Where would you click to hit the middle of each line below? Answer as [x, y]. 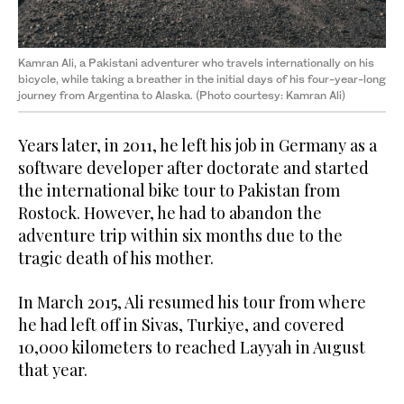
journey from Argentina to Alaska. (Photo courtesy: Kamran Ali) [182, 96]
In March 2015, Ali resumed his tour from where [192, 303]
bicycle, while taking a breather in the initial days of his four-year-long [202, 79]
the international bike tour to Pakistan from [179, 191]
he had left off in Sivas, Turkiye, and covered [181, 325]
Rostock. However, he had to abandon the [170, 213]
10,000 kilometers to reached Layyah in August [192, 348]
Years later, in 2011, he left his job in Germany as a [197, 146]
